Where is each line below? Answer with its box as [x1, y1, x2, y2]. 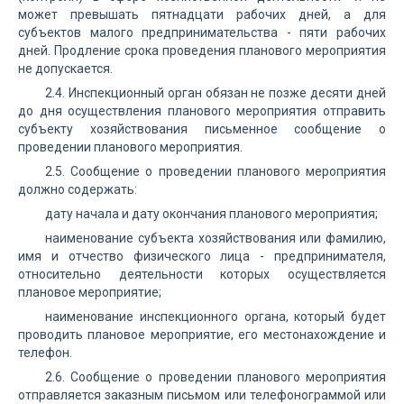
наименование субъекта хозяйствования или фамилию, [45, 231, 386, 245]
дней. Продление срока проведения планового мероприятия [18, 43, 386, 58]
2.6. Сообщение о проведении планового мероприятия [45, 370, 386, 384]
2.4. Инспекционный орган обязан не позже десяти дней [45, 86, 386, 100]
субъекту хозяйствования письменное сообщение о [18, 122, 386, 136]
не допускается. [18, 61, 113, 76]
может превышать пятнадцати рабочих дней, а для [18, 7, 386, 22]
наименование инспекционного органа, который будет [45, 309, 386, 324]
